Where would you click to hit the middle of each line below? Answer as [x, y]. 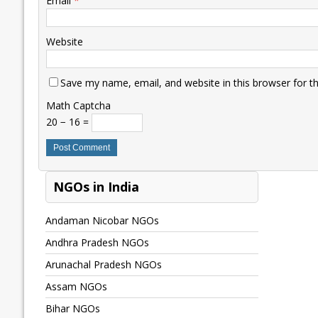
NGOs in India [96, 187]
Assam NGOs [76, 287]
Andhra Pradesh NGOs [97, 243]
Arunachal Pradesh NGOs [103, 265]
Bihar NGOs [72, 309]
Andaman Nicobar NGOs [102, 221]
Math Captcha [78, 106]
